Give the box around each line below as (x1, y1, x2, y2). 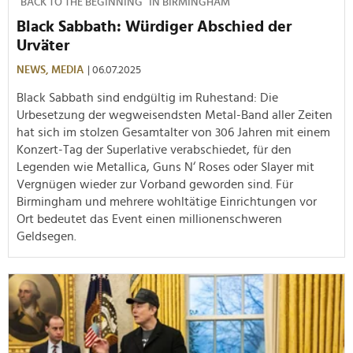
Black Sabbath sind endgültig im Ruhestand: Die (17, 91, 278, 104)
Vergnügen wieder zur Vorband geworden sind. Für (17, 177, 293, 191)
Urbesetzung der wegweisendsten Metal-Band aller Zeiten (17, 108, 333, 121)
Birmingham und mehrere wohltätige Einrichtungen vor (17, 195, 317, 208)
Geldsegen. (17, 229, 76, 243)
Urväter (17, 37, 69, 54)
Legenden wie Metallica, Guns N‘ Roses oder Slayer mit (17, 160, 314, 173)
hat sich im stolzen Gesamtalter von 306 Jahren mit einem (17, 125, 330, 139)
